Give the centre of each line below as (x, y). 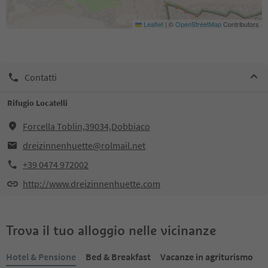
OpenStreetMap (198, 24)
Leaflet (153, 24)
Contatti (41, 77)
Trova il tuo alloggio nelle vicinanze (111, 230)
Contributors (240, 24)
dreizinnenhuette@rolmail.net (84, 145)
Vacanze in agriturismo (207, 257)
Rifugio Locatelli (37, 103)
